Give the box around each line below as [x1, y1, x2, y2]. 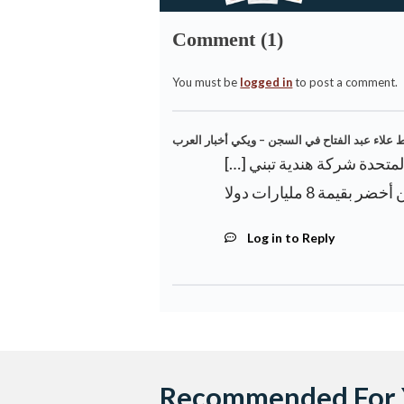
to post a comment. [292, 74, 399, 89]
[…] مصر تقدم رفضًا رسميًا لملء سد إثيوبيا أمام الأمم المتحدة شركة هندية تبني [224, 153, 249, 174]
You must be [172, 74, 241, 89]
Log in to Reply [246, 230, 335, 246]
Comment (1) [172, 28, 284, 51]
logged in [240, 74, 293, 89]
